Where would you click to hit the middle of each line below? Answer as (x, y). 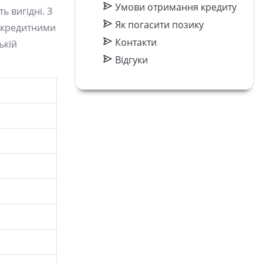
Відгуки (130, 60)
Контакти (134, 42)
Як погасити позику (158, 25)
